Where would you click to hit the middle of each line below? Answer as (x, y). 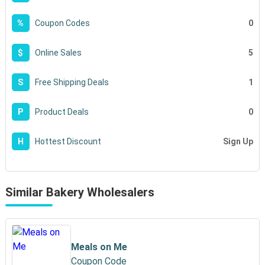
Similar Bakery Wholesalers (80, 192)
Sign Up (238, 141)
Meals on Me (99, 247)
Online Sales (57, 53)
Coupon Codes (61, 23)
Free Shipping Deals (71, 82)
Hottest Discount (67, 141)
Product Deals (61, 112)
